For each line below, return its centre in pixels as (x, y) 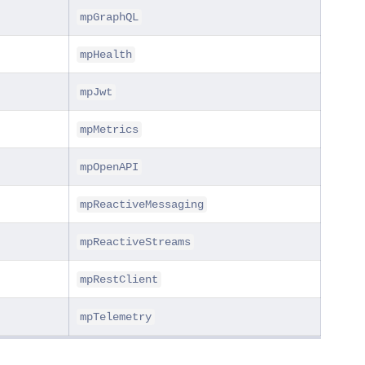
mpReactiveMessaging (142, 204)
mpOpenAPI (109, 167)
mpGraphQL (109, 17)
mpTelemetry (116, 317)
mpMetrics (109, 129)
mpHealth (106, 54)
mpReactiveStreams (135, 242)
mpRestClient (119, 279)
